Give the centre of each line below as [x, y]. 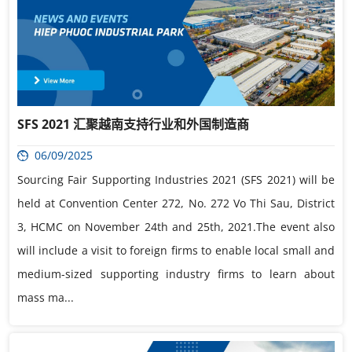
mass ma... [46, 298]
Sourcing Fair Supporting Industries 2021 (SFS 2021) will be [176, 180]
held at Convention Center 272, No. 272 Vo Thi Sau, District [176, 203]
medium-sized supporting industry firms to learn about [176, 274]
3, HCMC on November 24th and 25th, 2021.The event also [176, 227]
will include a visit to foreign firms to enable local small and [176, 251]
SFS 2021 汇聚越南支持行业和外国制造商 [133, 125]
